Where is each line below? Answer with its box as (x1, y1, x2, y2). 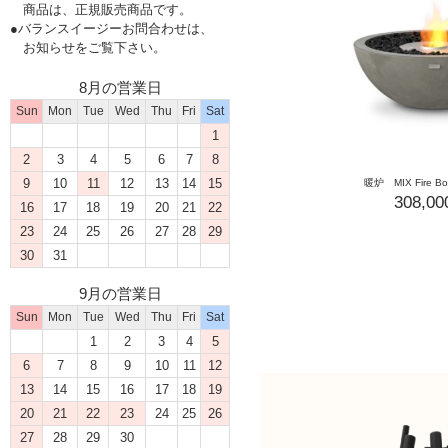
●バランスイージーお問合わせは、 (10, 21, 213, 37)
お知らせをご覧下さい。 (10, 40, 166, 56)
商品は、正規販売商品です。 (10, 2, 192, 18)
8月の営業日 (78, 79, 162, 97)
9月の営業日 (78, 285, 162, 303)
